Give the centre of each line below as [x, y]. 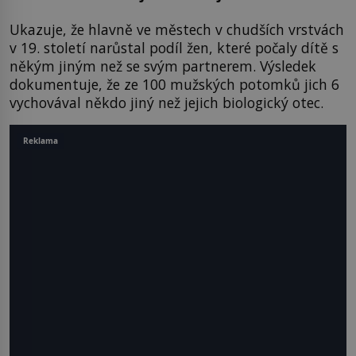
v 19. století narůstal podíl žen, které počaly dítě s [174, 47]
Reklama [41, 140]
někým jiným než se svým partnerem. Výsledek [163, 66]
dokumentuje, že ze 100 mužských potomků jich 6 [174, 84]
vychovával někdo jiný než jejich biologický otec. [172, 102]
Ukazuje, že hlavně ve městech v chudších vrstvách [177, 29]
